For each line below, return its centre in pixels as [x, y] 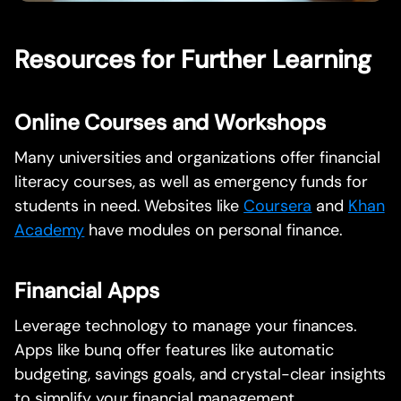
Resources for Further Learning [193, 60]
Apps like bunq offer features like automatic [175, 350]
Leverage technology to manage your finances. [186, 326]
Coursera [278, 206]
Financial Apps [87, 291]
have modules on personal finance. [214, 230]
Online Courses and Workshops [170, 123]
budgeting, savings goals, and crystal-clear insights [200, 375]
